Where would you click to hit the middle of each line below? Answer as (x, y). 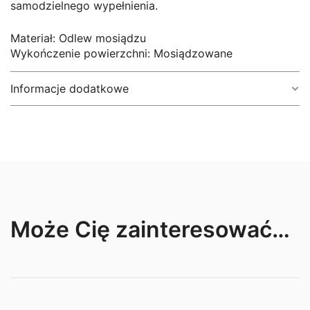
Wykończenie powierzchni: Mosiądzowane (121, 54)
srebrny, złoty (242, 130)
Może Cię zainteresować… (150, 230)
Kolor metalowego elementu (91, 130)
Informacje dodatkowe (70, 89)
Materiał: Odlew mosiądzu (78, 38)
